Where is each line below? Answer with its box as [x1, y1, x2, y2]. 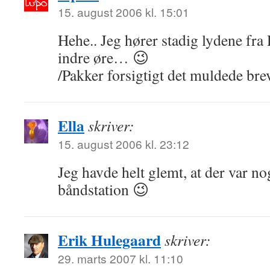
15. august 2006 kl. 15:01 [58, 4, 189, 20]
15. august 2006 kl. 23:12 [58, 136, 189, 152]
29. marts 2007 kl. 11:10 [58, 250, 183, 266]
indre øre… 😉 [58, 47, 149, 67]
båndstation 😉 [58, 179, 149, 199]
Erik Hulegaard [58, 228, 161, 251]
